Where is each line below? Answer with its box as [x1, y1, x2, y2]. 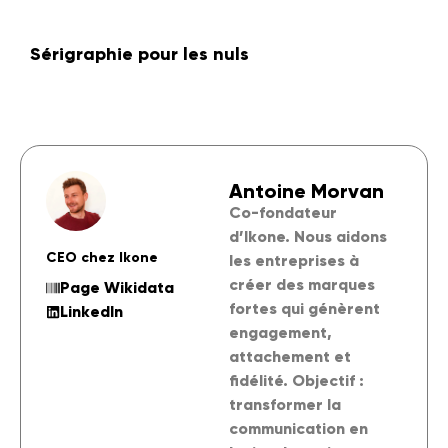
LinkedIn [60, 301, 123, 321]
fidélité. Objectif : [228, 370, 364, 390]
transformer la [228, 394, 341, 414]
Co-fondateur [228, 202, 337, 222]
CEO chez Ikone [46, 248, 158, 266]
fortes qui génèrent [228, 298, 380, 318]
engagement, [228, 322, 332, 342]
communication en [228, 418, 368, 438]
